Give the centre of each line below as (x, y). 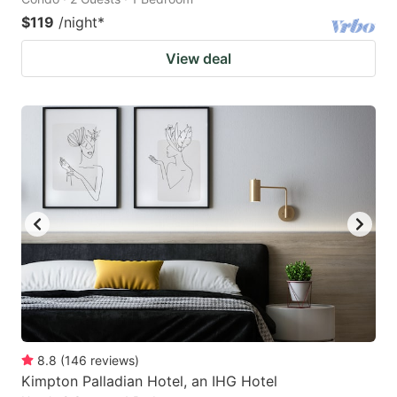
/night (78, 23)
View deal (198, 59)
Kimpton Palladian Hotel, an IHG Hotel (149, 381)
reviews (113, 360)
